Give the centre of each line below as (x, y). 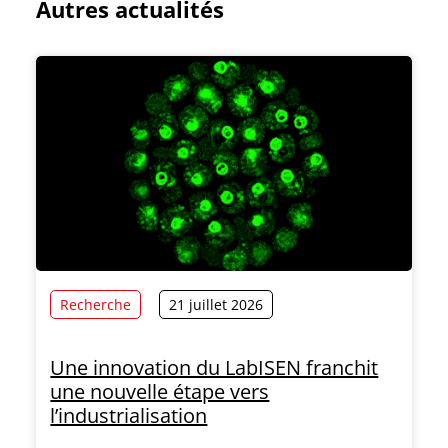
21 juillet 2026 (216, 305)
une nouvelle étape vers (160, 392)
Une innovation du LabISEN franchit (214, 368)
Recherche (96, 305)
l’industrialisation (129, 416)
